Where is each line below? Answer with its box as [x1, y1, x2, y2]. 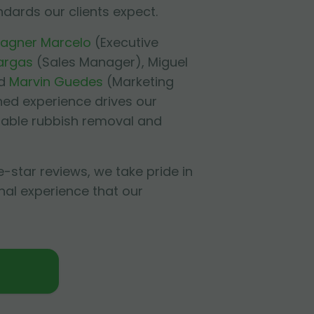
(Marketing [107, 73, 174, 90]
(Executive [95, 34, 158, 51]
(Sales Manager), [36, 53, 144, 71]
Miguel [148, 53, 188, 71]
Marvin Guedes [9, 73, 103, 90]
